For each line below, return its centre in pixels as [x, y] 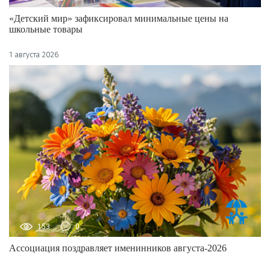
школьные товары [46, 29]
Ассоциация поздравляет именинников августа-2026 [118, 248]
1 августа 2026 [34, 54]
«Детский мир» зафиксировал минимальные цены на [119, 18]
